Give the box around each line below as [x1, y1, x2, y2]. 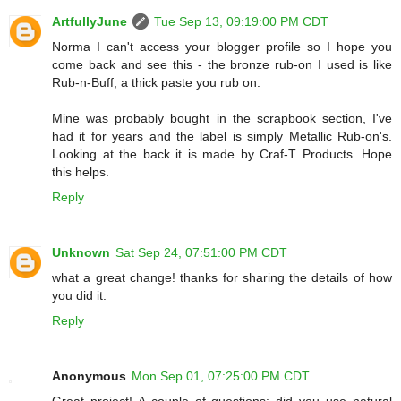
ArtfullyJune [52, 14, 127, 30]
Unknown [52, 245, 110, 260]
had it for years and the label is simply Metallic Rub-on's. [52, 129, 392, 144]
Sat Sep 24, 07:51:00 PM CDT [115, 245, 287, 260]
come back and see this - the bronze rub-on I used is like [52, 57, 392, 73]
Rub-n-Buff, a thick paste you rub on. [52, 75, 260, 90]
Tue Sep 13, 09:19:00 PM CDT [154, 14, 328, 30]
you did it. [52, 288, 107, 303]
